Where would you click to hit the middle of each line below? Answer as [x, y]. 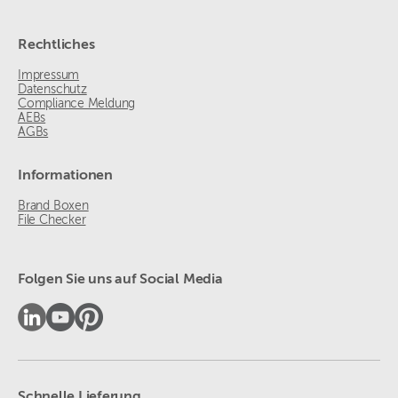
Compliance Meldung [77, 104]
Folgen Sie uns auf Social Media [120, 280]
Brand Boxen [53, 206]
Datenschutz [52, 90]
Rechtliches [56, 45]
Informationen [65, 176]
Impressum [49, 76]
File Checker [52, 220]
